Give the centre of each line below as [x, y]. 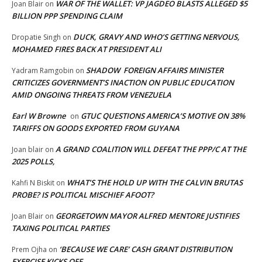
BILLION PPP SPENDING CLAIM [67, 15]
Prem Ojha [29, 249]
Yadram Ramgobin [43, 70]
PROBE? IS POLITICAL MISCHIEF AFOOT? [83, 194]
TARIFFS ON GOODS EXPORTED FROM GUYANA [96, 128]
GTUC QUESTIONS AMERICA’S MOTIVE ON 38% [163, 116]
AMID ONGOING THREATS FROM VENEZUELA [92, 94]
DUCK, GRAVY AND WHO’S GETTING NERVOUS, [156, 37]
